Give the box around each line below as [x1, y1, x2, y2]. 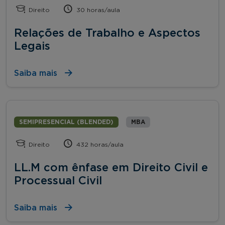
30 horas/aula [74, 7, 121, 13]
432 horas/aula [74, 141, 124, 148]
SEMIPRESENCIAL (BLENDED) [19, 119, 114, 125]
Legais [14, 40, 50, 52]
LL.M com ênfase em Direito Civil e [14, 162, 208, 173]
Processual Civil [14, 175, 102, 186]
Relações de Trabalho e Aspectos [14, 27, 200, 39]
